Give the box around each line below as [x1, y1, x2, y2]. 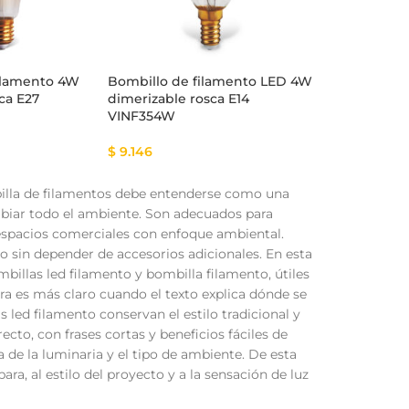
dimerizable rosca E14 [107, 90, 249, 108]
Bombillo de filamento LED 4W [107, 73, 312, 90]
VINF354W [107, 108, 175, 125]
